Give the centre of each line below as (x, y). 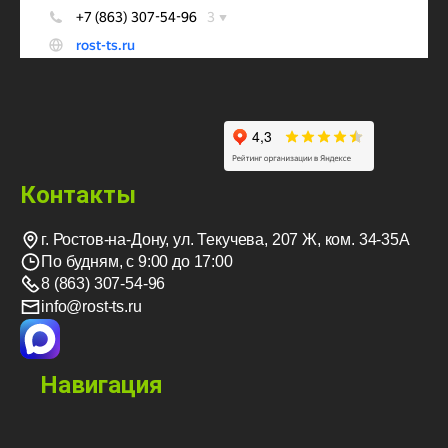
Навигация (101, 385)
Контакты (78, 195)
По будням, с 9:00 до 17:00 (137, 261)
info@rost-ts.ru (91, 306)
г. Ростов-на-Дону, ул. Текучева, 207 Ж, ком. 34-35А (225, 239)
